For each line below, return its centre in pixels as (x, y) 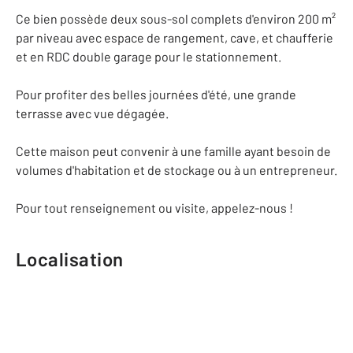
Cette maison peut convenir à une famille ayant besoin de (173, 151)
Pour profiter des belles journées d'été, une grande (156, 94)
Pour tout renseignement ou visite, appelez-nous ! (154, 208)
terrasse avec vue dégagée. (92, 113)
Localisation (70, 259)
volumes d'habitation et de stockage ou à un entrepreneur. (176, 170)
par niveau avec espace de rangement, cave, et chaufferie (175, 37)
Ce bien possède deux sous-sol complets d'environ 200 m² (176, 19)
